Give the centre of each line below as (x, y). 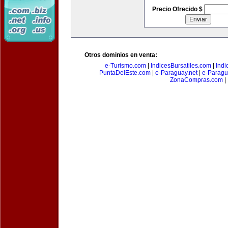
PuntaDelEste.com (125, 73)
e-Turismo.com (125, 66)
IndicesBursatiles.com (181, 66)
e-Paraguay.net (176, 73)
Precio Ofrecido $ (178, 9)
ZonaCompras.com (196, 80)
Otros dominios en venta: (121, 55)
